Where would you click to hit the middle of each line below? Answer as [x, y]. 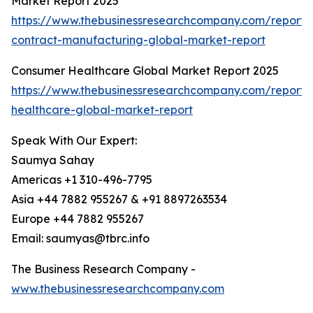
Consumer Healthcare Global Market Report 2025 [145, 71]
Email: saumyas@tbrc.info [80, 239]
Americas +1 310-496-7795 [82, 180]
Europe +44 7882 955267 [78, 219]
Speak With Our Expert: [74, 141]
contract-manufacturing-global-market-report [138, 40]
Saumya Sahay [53, 160]
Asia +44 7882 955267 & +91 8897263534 [119, 199]
